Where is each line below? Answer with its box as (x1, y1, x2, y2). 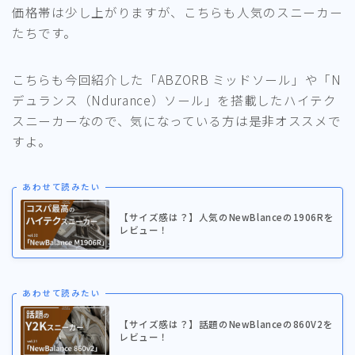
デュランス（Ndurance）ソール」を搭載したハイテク (12, 91, 337, 109)
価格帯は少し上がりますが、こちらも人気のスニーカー (12, 3, 343, 21)
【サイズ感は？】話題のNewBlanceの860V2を (119, 317, 334, 330)
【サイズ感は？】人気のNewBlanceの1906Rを (119, 211, 334, 224)
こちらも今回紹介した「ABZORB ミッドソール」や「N (12, 71, 342, 89)
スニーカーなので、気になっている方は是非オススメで (12, 112, 342, 130)
